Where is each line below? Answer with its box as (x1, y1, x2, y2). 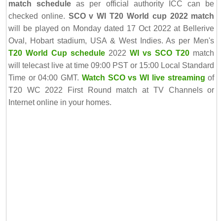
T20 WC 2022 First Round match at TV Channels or (8, 85, 215, 94)
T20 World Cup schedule (8, 48, 106, 57)
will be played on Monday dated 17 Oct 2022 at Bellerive (8, 24, 215, 33)
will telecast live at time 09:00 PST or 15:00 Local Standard (8, 61, 215, 70)
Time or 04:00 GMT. (8, 73, 82, 82)
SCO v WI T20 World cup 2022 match (68, 11, 215, 20)
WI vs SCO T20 (130, 48, 190, 57)
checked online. (8, 11, 69, 20)
